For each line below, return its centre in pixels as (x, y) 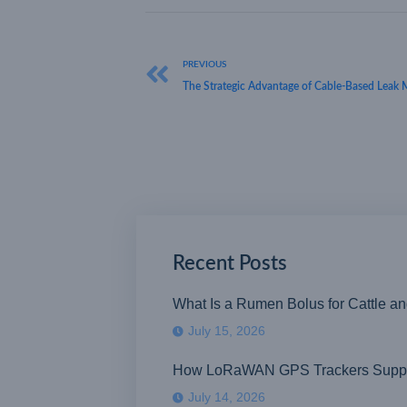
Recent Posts (230, 264)
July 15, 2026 (227, 331)
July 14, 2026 (227, 397)
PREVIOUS (204, 65)
